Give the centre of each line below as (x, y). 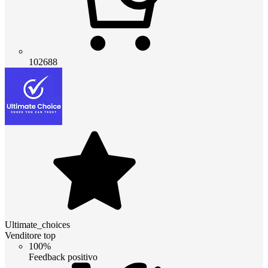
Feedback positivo (63, 257)
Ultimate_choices (37, 224)
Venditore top (30, 235)
